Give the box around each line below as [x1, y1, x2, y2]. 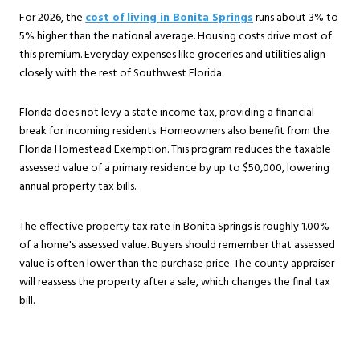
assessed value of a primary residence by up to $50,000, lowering [19, 159, 329, 178]
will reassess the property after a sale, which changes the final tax [19, 273, 330, 292]
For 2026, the [19, 8, 85, 27]
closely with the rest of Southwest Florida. [19, 63, 223, 83]
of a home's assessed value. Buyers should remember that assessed [19, 236, 335, 256]
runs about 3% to [253, 8, 338, 27]
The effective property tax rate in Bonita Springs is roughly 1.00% [19, 218, 329, 237]
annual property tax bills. [19, 178, 136, 197]
